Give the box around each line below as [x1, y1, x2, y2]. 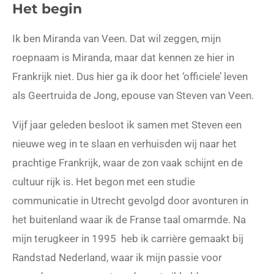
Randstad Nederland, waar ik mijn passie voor [12, 251, 222, 264]
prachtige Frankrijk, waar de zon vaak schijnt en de [12, 157, 243, 169]
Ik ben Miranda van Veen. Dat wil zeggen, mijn [12, 32, 221, 45]
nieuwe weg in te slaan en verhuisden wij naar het [12, 138, 237, 150]
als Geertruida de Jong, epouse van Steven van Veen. [12, 89, 254, 102]
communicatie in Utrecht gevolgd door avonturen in [12, 194, 248, 207]
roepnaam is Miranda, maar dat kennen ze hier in [12, 51, 234, 64]
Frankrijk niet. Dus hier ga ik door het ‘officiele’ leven [12, 70, 248, 83]
